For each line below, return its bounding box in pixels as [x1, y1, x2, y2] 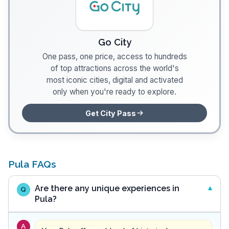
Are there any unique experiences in [35, 184, 180, 194]
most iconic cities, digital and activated [46, 75, 183, 85]
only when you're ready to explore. [53, 87, 176, 97]
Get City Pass [85, 108, 136, 118]
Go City [98, 37, 131, 48]
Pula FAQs [8, 158, 56, 170]
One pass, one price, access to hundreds [42, 52, 187, 62]
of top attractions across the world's [50, 63, 179, 74]
